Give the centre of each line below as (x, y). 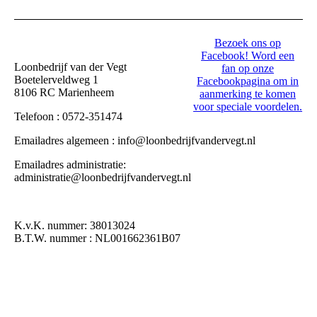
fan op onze (248, 69)
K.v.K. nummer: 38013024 (75, 226)
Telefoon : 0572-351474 (68, 117)
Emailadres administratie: (70, 165)
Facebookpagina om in (248, 81)
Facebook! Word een (248, 56)
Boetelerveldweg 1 (56, 80)
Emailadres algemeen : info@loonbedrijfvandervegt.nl (135, 141)
